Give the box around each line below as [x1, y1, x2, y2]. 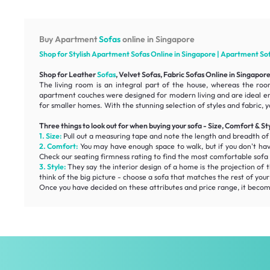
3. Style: [39, 162, 66, 171]
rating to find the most [129, 151, 210, 161]
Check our [39, 151, 74, 161]
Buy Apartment [39, 33, 99, 45]
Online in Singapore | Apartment [149, 49, 260, 58]
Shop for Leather [39, 69, 97, 79]
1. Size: [39, 131, 61, 140]
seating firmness [74, 151, 130, 161]
